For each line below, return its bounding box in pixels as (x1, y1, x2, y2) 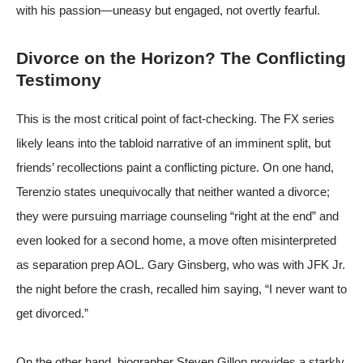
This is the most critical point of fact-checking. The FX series (16, 111, 335, 126)
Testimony (16, 70, 101, 89)
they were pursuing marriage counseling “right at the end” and (16, 208, 339, 223)
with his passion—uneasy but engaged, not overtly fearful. (16, 2, 320, 17)
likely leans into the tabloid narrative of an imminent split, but (16, 135, 331, 150)
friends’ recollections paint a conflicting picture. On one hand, (16, 160, 334, 174)
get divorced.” (16, 305, 88, 320)
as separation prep (16, 257, 117, 271)
